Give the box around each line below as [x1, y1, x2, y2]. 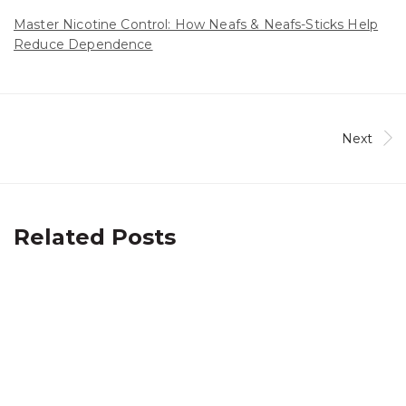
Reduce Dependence [14, 36, 153, 53]
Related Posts [14, 224, 176, 250]
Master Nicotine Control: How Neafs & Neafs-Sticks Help [14, 16, 379, 33]
